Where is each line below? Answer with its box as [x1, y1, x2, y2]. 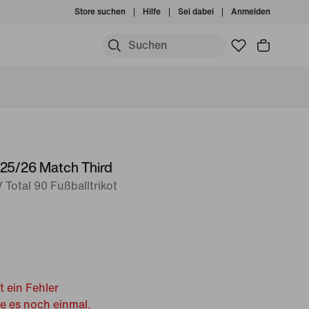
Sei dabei [178, 8, 214, 17]
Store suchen [74, 8, 126, 17]
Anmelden [231, 8, 270, 17]
